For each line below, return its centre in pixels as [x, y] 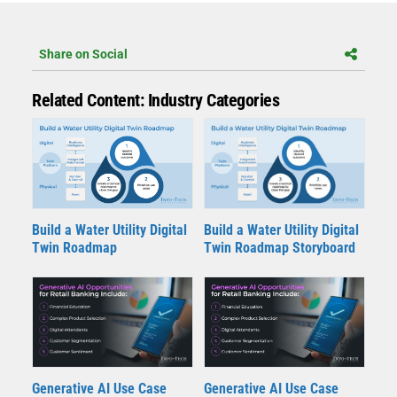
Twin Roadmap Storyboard [280, 248]
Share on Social [83, 54]
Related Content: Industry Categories [156, 100]
